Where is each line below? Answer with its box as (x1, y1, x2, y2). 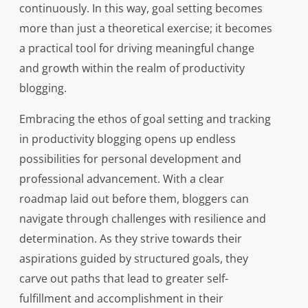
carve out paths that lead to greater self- (19, 271, 228, 287)
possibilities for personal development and (19, 151, 241, 167)
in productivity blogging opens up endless (19, 131, 236, 147)
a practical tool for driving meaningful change (19, 41, 254, 56)
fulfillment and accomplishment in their (19, 291, 223, 307)
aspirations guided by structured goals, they (19, 251, 248, 267)
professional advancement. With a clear (19, 171, 224, 187)
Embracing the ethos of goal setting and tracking (19, 111, 271, 127)
